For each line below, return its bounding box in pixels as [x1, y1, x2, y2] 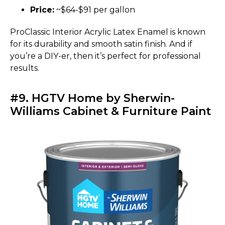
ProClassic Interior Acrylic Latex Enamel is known [10, 27, 205, 37]
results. [10, 63, 39, 73]
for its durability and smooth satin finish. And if [10, 39, 192, 49]
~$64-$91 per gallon [54, 5, 135, 15]
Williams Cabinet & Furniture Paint [10, 104, 211, 118]
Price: [30, 5, 54, 15]
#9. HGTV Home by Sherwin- [10, 91, 175, 105]
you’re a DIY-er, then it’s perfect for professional [10, 51, 201, 61]
